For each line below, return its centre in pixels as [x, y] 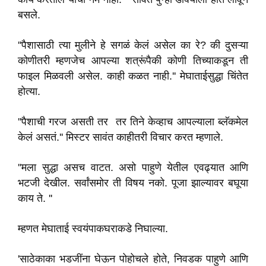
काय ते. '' [35, 198]
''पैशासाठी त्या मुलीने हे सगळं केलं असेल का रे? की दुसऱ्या [133, 45]
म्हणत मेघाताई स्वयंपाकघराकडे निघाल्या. [93, 229]
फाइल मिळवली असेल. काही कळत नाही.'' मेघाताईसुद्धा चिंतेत [133, 76]
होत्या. [29, 91]
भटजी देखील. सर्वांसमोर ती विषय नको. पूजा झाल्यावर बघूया [133, 183]
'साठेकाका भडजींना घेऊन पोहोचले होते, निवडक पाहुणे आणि [133, 259]
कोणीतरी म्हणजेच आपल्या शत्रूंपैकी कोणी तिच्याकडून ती [133, 61]
